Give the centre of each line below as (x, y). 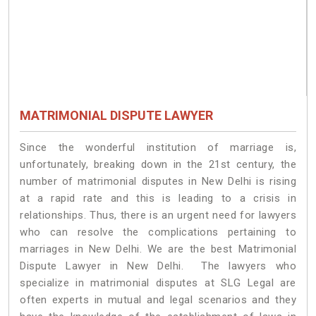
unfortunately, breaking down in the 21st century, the (158, 164)
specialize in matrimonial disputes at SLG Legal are (158, 282)
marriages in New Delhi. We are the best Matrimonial (158, 249)
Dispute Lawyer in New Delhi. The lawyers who (158, 266)
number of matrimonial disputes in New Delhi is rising (158, 181)
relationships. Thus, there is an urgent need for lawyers (158, 215)
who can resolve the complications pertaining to (158, 232)
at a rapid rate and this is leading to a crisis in (158, 198)
